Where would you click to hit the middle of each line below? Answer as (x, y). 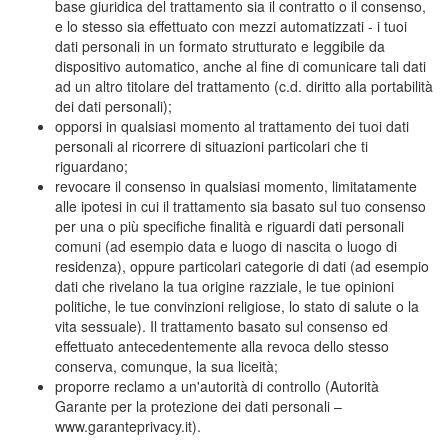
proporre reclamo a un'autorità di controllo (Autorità (217, 386)
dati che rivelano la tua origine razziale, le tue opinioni (224, 286)
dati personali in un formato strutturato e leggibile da (220, 46)
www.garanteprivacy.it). (128, 426)
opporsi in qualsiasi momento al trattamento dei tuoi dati (232, 126)
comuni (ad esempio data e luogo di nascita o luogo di (226, 246)
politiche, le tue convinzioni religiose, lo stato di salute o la (237, 306)
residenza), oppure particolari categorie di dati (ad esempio (242, 266)
